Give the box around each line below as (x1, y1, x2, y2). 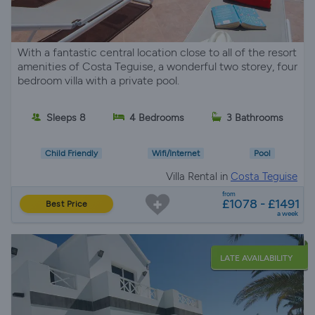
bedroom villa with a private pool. (18, 73, 179, 87)
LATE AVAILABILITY (220, 252, 292, 263)
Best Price (46, 198, 88, 209)
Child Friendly (44, 148, 98, 158)
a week (277, 208, 298, 218)
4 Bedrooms (129, 112, 184, 124)
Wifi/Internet (151, 148, 200, 158)
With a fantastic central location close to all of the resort (18, 45, 297, 59)
